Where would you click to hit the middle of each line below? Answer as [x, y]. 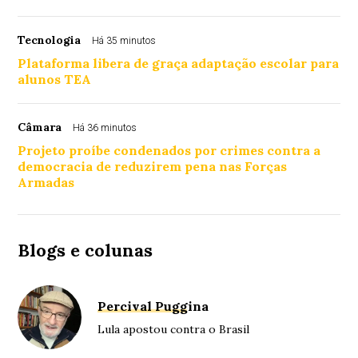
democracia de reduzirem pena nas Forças [153, 166]
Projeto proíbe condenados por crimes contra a [169, 150]
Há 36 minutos [105, 128]
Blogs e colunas [86, 250]
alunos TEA [55, 79]
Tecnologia [50, 40]
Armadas [46, 182]
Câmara [40, 127]
